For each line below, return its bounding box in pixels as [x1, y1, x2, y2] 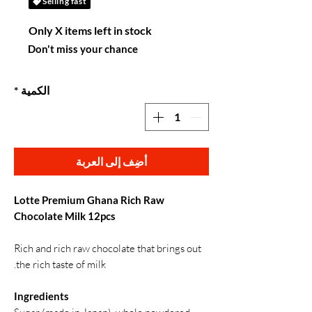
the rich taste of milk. [16, 258, 106, 271]
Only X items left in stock [29, 24, 153, 37]
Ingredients [14, 290, 69, 302]
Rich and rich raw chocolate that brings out [14, 242, 201, 255]
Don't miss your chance [28, 42, 138, 55]
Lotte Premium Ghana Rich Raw [14, 194, 164, 206]
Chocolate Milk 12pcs [14, 210, 116, 222]
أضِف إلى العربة [76, 155, 147, 168]
